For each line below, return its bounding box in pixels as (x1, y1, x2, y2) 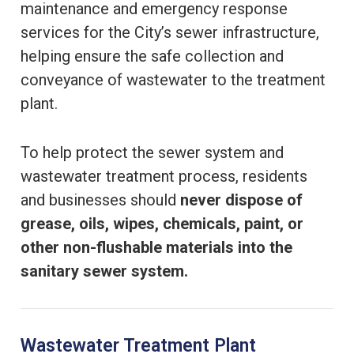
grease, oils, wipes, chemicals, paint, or (21, 213, 303, 233)
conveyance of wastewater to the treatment (21, 70, 326, 89)
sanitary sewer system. (21, 261, 188, 281)
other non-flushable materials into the (21, 237, 292, 257)
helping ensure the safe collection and (21, 46, 284, 66)
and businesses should (21, 190, 180, 209)
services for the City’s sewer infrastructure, (21, 22, 319, 42)
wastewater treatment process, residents (21, 166, 307, 186)
